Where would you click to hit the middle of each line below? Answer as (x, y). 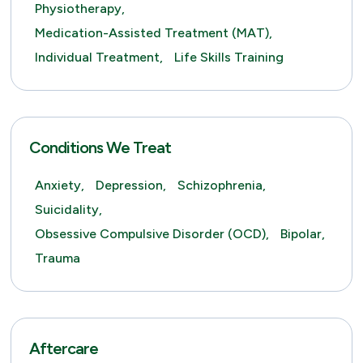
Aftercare (63, 348)
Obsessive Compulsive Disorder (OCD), (152, 234)
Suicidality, (68, 209)
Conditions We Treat (100, 147)
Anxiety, (59, 185)
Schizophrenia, (221, 185)
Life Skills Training (228, 57)
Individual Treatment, (98, 57)
